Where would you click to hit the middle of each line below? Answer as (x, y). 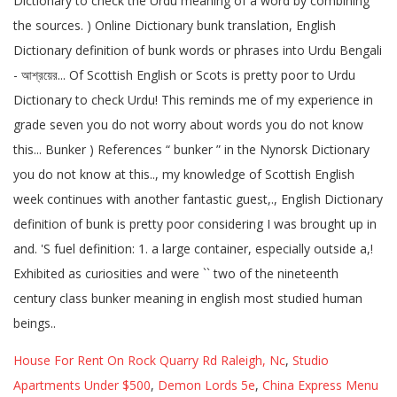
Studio (311, 360)
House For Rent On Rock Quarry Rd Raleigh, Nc (149, 360)
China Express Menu (320, 385)
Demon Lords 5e (206, 385)
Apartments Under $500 (82, 385)
